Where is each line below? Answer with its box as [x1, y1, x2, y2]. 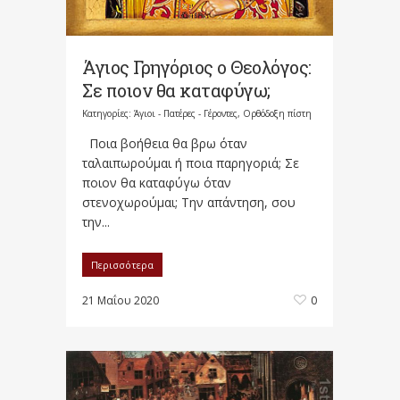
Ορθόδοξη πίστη [243, 106, 312, 120]
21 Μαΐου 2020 [82, 292, 159, 308]
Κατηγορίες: [82, 106, 134, 120]
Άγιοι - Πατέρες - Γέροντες [134, 106, 237, 120]
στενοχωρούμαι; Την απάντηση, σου [82, 193, 296, 211]
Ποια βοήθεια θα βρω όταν [82, 134, 247, 152]
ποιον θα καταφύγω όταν [82, 173, 231, 191]
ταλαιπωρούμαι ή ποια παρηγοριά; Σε [82, 154, 299, 171]
